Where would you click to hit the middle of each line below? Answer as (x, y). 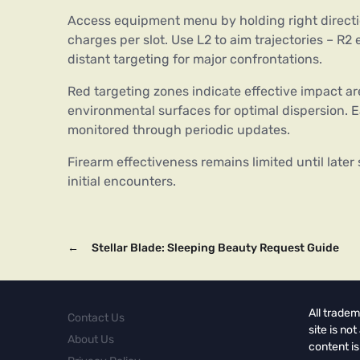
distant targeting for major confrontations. (195, 59)
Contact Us (96, 317)
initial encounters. (122, 181)
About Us (91, 339)
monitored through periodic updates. (179, 129)
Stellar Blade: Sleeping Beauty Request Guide (215, 247)
